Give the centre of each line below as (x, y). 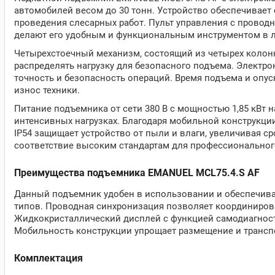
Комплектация (48, 258)
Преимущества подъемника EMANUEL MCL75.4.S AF (137, 173)
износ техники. (47, 90)
